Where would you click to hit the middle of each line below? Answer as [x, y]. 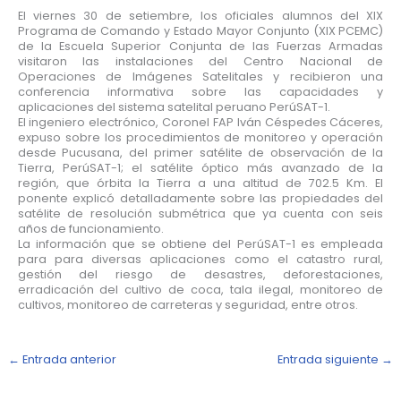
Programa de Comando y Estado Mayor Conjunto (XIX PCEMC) [200, 30]
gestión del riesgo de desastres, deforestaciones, [200, 274]
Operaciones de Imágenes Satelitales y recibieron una [200, 76]
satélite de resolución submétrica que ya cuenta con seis [200, 213]
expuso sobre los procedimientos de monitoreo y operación [200, 137]
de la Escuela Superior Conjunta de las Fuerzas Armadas [200, 46]
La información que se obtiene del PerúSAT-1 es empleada [200, 243]
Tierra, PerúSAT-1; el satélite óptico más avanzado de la [200, 167]
